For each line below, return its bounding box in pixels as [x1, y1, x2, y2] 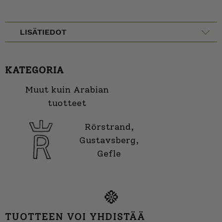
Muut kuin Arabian [25, 84, 109, 95]
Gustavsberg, [79, 134, 139, 146]
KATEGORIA [5, 64, 64, 76]
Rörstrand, [84, 121, 134, 132]
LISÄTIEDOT [20, 27, 66, 37]
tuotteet [48, 98, 86, 109]
